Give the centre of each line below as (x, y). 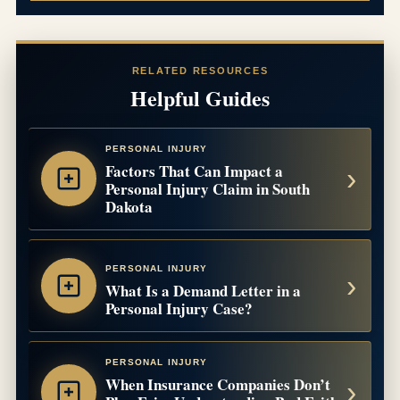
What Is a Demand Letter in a (203, 290)
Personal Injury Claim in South (208, 188)
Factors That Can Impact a (194, 171)
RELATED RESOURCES (200, 70)
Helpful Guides (200, 97)
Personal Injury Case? (179, 308)
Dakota (129, 206)
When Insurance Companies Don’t (218, 384)
